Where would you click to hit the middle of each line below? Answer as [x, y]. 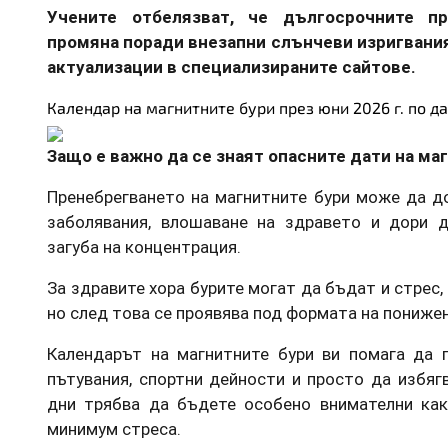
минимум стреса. [114, 428]
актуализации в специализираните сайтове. [231, 66]
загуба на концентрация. [144, 246]
